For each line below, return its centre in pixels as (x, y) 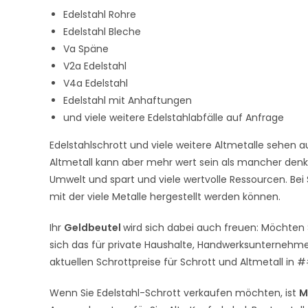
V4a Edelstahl (96, 83)
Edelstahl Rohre (100, 14)
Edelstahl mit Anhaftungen (129, 100)
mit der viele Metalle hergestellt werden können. (166, 197)
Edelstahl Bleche (102, 32)
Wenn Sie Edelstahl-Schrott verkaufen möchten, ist (174, 293)
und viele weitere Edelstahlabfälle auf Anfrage (174, 118)
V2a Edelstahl (96, 66)
